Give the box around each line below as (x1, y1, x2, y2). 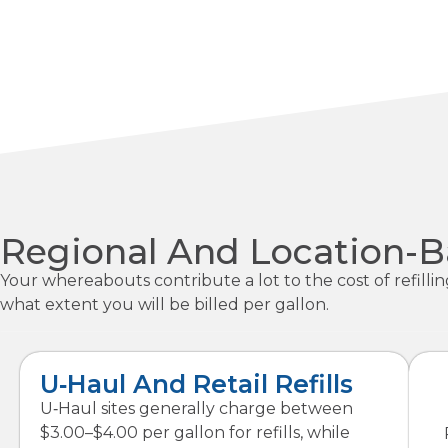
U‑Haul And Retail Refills (40, 368, 353, 399)
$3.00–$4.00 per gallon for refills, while (40, 422, 350, 442)
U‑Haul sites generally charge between (40, 398, 353, 418)
